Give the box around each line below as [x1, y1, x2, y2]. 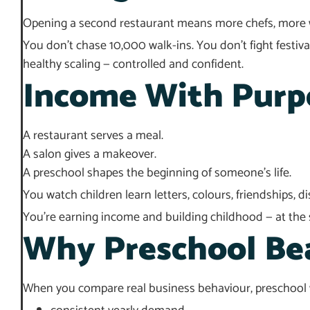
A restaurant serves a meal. [23, 125, 163, 147]
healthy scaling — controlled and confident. [23, 54, 244, 75]
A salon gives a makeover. [23, 144, 156, 165]
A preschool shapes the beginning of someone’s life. [23, 163, 291, 184]
